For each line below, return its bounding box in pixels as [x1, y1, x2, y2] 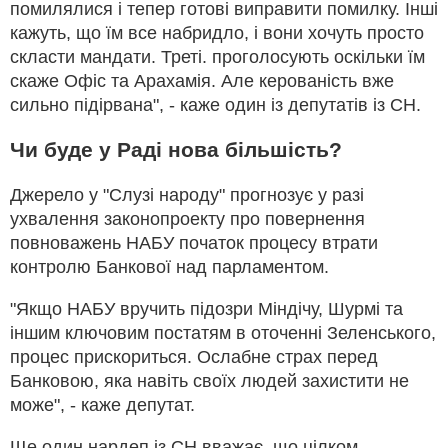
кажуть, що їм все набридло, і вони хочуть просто [10, 22, 424, 43]
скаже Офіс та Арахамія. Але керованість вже [10, 70, 394, 91]
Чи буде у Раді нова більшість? [10, 137, 342, 161]
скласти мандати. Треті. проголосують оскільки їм [10, 46, 425, 67]
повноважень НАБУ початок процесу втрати [10, 232, 378, 253]
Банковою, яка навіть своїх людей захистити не [10, 370, 409, 391]
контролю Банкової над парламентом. [10, 256, 329, 277]
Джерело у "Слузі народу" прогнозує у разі [10, 184, 364, 205]
